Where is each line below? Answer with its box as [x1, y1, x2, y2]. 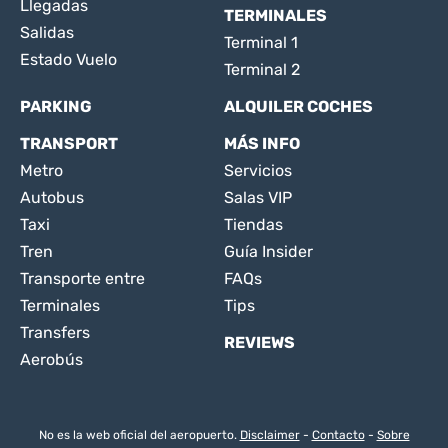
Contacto [311, 428, 365, 442]
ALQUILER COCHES [224, 97, 373, 116]
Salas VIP [224, 188, 292, 207]
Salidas [20, 23, 74, 42]
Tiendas [224, 215, 283, 234]
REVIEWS [224, 333, 295, 352]
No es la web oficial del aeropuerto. [38, 428, 240, 442]
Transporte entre [20, 269, 145, 288]
